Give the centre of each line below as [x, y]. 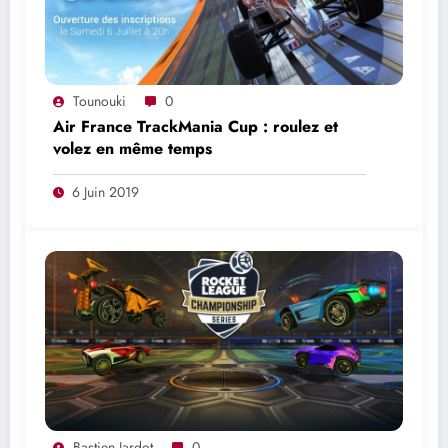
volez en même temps [132, 149]
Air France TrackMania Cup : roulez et [195, 127]
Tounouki [99, 101]
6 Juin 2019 [105, 192]
